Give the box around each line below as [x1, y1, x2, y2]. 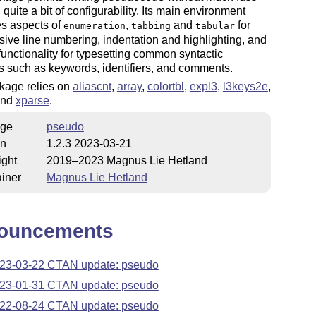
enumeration [63, 20, 126, 31]
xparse [15, 94, 49, 107]
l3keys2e [222, 80, 268, 92]
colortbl [147, 80, 184, 92]
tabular [195, 20, 235, 31]
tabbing [130, 20, 171, 31]
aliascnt [72, 80, 111, 92]
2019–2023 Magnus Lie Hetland [46, 154, 207, 167]
